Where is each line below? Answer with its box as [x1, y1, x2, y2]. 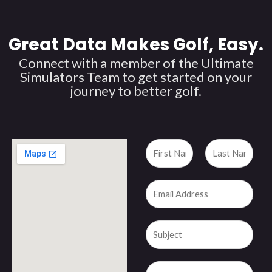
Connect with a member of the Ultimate [18, 54, 254, 71]
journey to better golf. [70, 82, 202, 99]
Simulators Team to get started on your [20, 68, 252, 85]
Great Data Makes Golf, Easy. [8, 32, 263, 56]
